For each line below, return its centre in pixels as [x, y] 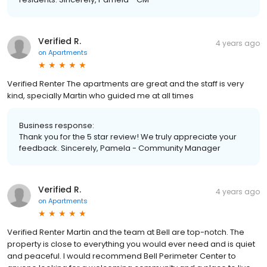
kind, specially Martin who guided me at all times [100, 96]
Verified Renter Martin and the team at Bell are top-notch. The [126, 232]
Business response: [57, 126]
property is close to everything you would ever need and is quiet [131, 244]
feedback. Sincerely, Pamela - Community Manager [120, 148]
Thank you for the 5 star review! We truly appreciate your [128, 137]
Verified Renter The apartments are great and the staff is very [125, 84]
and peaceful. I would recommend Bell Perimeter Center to [122, 256]
